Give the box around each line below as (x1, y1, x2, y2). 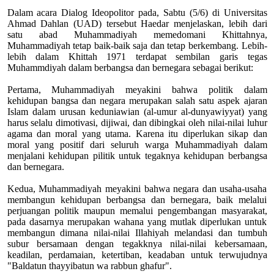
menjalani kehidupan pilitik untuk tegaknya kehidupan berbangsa (7, 150, 267, 161)
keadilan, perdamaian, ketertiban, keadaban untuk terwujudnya (7, 249, 267, 260)
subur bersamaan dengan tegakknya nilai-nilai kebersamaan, (7, 238, 267, 249)
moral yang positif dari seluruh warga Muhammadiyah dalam (7, 139, 267, 150)
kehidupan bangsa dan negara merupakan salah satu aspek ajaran (7, 95, 267, 106)
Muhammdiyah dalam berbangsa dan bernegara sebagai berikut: (7, 62, 253, 73)
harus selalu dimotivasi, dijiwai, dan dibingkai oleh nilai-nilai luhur (7, 117, 267, 128)
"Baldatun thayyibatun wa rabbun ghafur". (7, 260, 172, 271)
